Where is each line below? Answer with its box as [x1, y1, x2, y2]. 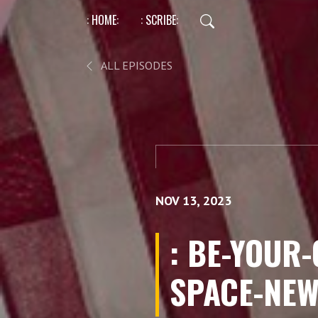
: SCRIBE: [141, 11, 178, 28]
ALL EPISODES [99, 58, 172, 72]
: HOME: [87, 11, 119, 28]
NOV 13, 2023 [155, 192, 231, 209]
